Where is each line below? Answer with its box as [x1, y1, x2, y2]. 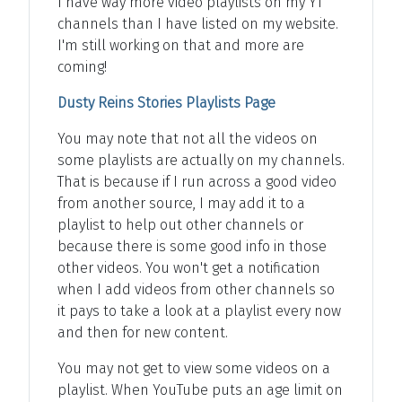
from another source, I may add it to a [57, 194, 305, 212]
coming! [57, 57, 107, 75]
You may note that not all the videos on [57, 129, 318, 147]
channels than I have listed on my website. [57, 14, 338, 32]
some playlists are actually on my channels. [57, 151, 345, 169]
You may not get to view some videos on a [57, 359, 330, 377]
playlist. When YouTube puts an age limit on [57, 380, 343, 398]
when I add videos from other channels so [57, 280, 335, 298]
